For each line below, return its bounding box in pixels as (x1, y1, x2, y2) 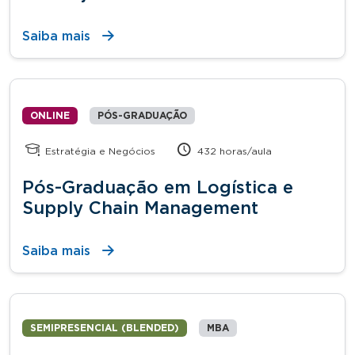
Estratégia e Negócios (42, 146, 156, 156)
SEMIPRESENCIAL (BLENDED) (30, 323, 179, 333)
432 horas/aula (194, 146, 273, 156)
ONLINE (30, 110, 70, 120)
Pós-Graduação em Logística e (22, 178, 293, 197)
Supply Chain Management (22, 199, 258, 217)
